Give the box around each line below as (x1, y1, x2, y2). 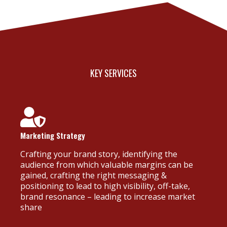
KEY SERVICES (90, 66, 137, 80)
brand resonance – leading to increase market (20, 191, 195, 202)
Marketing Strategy (20, 129, 85, 141)
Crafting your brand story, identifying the (20, 148, 177, 160)
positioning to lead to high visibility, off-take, (20, 180, 190, 192)
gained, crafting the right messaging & (20, 169, 167, 181)
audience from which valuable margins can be (20, 159, 193, 170)
